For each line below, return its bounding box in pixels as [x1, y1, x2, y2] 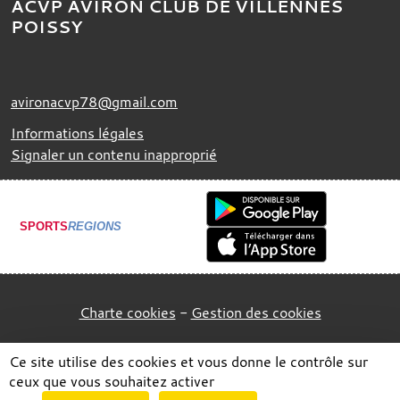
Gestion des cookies [190, 302, 321, 322]
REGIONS [68, 220, 121, 234]
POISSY [11, 14, 82, 38]
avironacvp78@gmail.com [11, 91, 178, 112]
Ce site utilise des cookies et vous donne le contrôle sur [9, 352, 368, 371]
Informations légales [11, 122, 144, 143]
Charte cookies [79, 302, 176, 322]
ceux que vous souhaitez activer [9, 371, 214, 391]
